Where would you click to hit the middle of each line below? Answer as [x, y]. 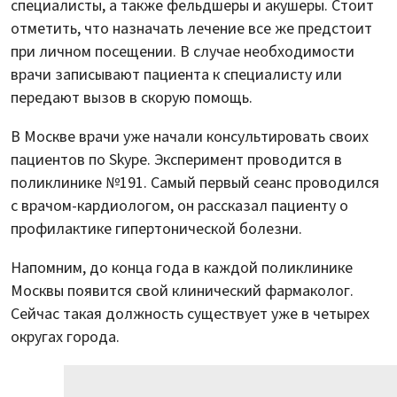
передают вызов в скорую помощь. [132, 97]
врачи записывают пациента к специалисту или [176, 74]
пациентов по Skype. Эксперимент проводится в [176, 160]
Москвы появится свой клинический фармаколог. [182, 291]
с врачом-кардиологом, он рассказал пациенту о [179, 206]
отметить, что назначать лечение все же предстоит [191, 28]
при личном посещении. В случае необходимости [183, 51]
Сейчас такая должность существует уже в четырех [190, 314]
